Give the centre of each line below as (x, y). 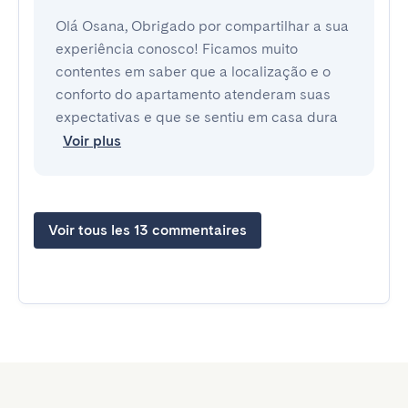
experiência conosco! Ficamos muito (177, 49)
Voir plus (92, 141)
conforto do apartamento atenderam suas (193, 94)
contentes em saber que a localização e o (193, 71)
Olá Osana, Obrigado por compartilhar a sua (202, 26)
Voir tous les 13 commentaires (148, 230)
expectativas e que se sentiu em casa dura (197, 117)
